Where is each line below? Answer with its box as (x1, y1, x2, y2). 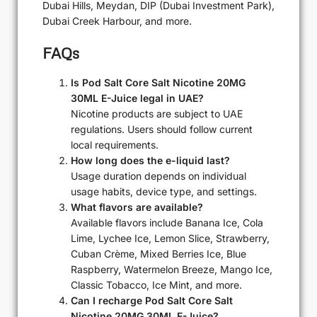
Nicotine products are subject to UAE (71, 107, 243, 120)
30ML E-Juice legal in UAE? (71, 91, 204, 104)
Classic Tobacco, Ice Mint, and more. (71, 278, 242, 291)
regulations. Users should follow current (71, 122, 253, 135)
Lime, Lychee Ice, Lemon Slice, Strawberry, (71, 231, 270, 244)
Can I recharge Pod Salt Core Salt (71, 294, 233, 306)
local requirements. (71, 138, 158, 151)
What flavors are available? (71, 200, 203, 213)
